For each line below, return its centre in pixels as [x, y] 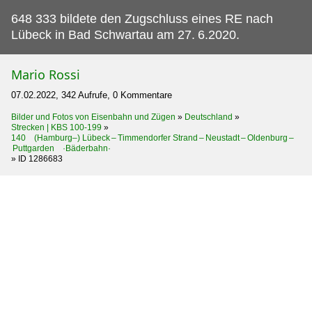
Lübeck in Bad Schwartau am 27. [103, 35]
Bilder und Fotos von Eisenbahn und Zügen [93, 117]
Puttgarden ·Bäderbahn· [61, 149]
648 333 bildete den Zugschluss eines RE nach [142, 19]
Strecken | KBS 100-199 [56, 128]
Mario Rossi [46, 75]
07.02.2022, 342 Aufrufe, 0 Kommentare [92, 95]
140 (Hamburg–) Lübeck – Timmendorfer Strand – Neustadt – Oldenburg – [153, 138]
